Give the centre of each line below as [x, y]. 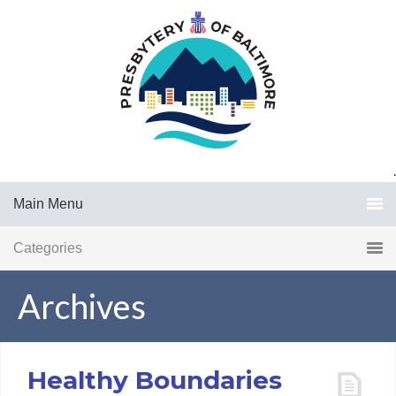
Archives [82, 306]
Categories [48, 248]
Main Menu [48, 204]
